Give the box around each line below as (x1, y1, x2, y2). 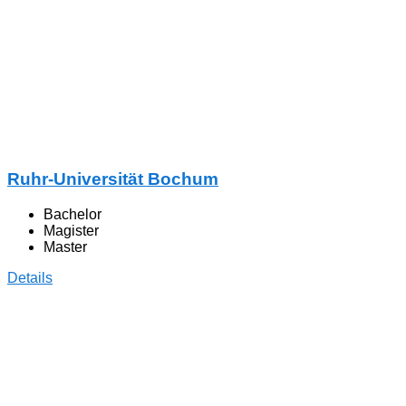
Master (43, 238, 87, 255)
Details (7, 269, 53, 285)
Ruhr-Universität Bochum (7, 169, 218, 189)
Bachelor (43, 206, 101, 222)
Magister (43, 222, 99, 238)
